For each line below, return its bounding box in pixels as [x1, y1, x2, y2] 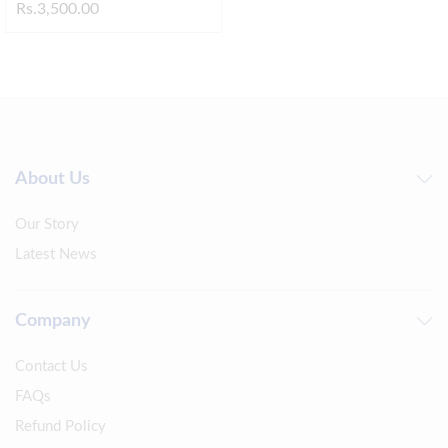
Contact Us [15, 358, 88, 374]
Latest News [15, 246, 97, 262]
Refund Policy [15, 418, 106, 434]
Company [15, 311, 91, 330]
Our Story [15, 216, 79, 232]
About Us [15, 169, 90, 188]
